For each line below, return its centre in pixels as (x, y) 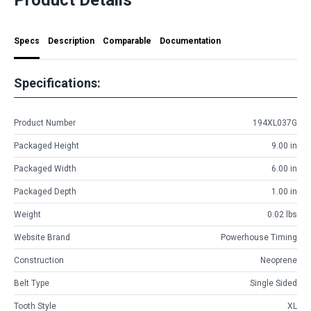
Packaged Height (47, 146)
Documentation (190, 41)
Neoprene (279, 261)
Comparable (127, 41)
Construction (39, 261)
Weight (27, 215)
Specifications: (57, 83)
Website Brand (42, 238)
